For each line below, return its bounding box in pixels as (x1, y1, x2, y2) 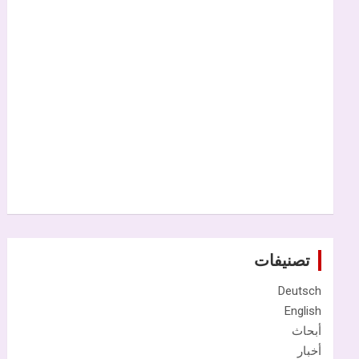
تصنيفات (254, 250, 310, 270)
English (284, 303, 321, 318)
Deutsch (278, 283, 321, 298)
